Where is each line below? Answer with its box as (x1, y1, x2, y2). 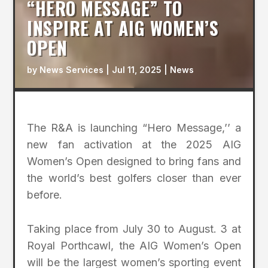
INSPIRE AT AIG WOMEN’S (27, 14, 219, 42)
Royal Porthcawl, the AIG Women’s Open (27, 239, 241, 252)
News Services (39, 65, 104, 75)
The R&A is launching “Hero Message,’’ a (27, 121, 241, 135)
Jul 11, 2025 (112, 65, 162, 75)
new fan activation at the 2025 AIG (27, 138, 241, 151)
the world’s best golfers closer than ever (27, 172, 241, 185)
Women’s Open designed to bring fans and (27, 155, 241, 168)
